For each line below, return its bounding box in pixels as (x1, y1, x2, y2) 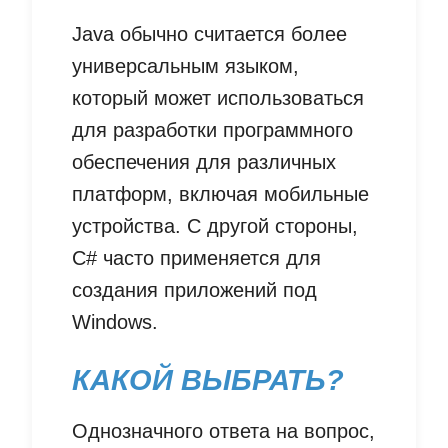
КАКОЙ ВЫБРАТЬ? (72, 364, 344, 397)
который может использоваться (72, 87, 364, 110)
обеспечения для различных (72, 151, 336, 174)
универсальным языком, (72, 55, 299, 78)
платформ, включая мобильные (72, 183, 369, 206)
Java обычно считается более (72, 23, 347, 46)
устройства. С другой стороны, (72, 215, 358, 238)
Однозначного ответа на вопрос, (72, 420, 375, 443)
